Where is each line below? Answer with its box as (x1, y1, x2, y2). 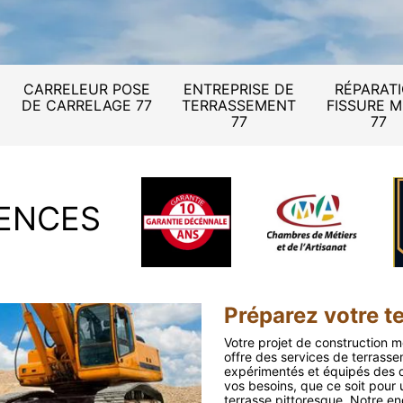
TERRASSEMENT (182, 96, 296, 114)
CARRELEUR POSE (23, 80, 150, 98)
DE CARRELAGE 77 (22, 96, 152, 114)
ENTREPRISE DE (184, 80, 294, 98)
